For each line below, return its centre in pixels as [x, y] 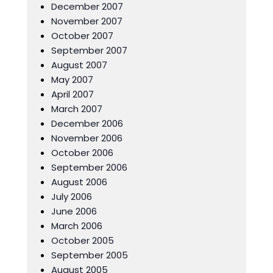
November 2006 [87, 138]
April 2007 [73, 94]
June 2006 [74, 211]
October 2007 [82, 36]
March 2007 [77, 109]
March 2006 [77, 226]
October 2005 [83, 240]
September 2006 [89, 167]
